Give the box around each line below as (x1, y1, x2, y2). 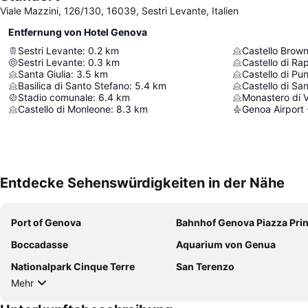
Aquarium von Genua (176, 239, 276, 251)
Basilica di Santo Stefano (18, 80, 129, 92)
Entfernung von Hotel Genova (8, 26, 147, 38)
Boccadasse (11, 239, 68, 251)
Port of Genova (11, 217, 81, 229)
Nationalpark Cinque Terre (11, 261, 135, 273)
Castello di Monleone (18, 103, 111, 115)
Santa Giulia (18, 68, 71, 80)
